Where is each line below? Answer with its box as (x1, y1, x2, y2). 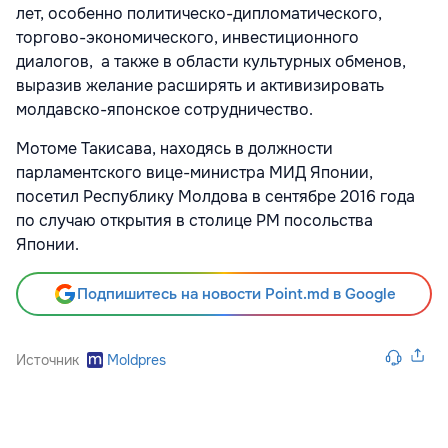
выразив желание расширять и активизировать (16, 75, 384, 97)
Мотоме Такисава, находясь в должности (16, 138, 333, 160)
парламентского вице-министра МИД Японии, (16, 162, 373, 184)
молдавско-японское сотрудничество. (16, 99, 313, 121)
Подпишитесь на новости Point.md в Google (76, 284, 396, 305)
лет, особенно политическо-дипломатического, (16, 3, 382, 25)
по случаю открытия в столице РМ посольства (16, 210, 373, 232)
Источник (16, 351, 79, 370)
